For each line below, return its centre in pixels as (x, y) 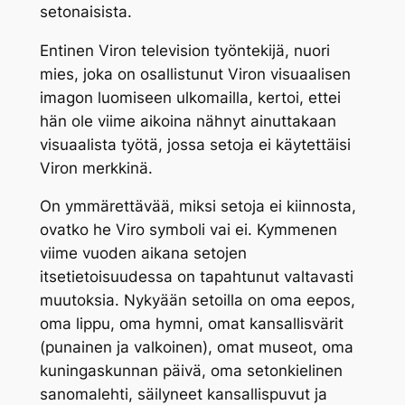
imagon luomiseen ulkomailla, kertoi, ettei (190, 97)
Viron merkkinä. (96, 168)
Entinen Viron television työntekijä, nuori (184, 50)
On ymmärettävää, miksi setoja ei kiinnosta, (198, 207)
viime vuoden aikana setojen (143, 254)
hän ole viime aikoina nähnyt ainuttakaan (188, 121)
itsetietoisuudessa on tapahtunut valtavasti (196, 277)
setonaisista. (85, 11)
